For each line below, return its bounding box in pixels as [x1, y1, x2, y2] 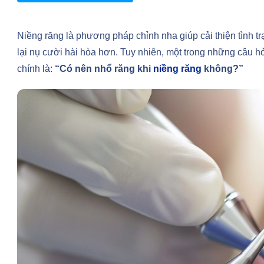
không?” [202, 64, 243, 74]
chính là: [17, 64, 55, 74]
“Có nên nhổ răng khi [55, 64, 153, 74]
